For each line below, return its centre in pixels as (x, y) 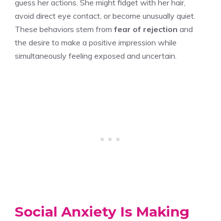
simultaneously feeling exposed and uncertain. (96, 55)
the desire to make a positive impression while (96, 42)
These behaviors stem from (64, 29)
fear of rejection (146, 29)
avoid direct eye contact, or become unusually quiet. (105, 16)
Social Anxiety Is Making (102, 211)
